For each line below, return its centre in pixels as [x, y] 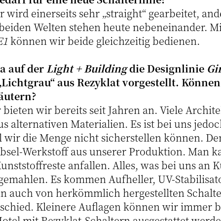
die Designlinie [167, 68]
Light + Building [87, 68]
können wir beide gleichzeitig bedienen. [104, 41]
